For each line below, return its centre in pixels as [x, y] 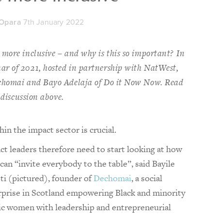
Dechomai [112, 178]
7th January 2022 [54, 23]
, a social [147, 178]
